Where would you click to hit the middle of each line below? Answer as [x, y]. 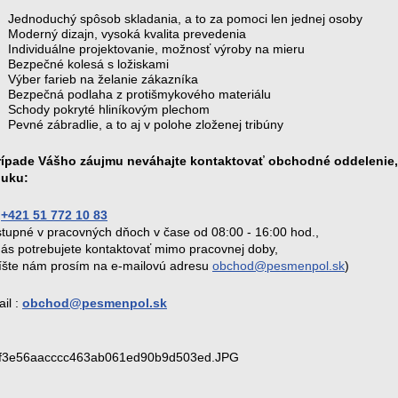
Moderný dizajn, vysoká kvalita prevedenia [127, 34]
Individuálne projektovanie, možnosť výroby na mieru [156, 49]
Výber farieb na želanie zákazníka [103, 79]
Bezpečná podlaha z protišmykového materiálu [139, 94]
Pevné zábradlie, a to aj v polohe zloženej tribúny [146, 124]
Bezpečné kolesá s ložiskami [88, 64]
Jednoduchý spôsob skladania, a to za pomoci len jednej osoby [185, 19]
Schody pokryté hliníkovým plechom [109, 109]
